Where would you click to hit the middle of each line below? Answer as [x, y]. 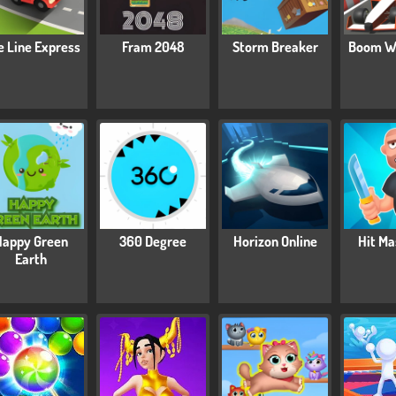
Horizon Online [275, 242]
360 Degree [153, 242]
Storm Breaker [275, 47]
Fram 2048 [153, 47]
